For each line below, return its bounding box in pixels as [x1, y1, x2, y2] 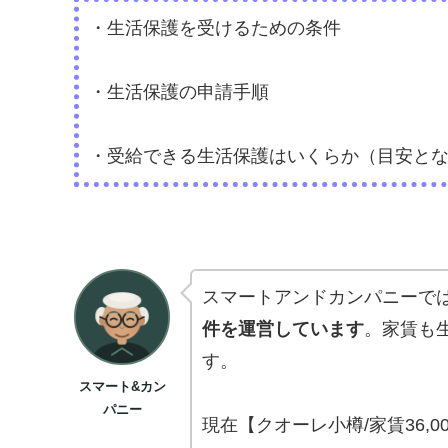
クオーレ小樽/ [256, 415, 369, 436]
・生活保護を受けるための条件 [89, 17, 341, 38]
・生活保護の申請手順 [89, 81, 269, 102]
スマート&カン [78, 379, 166, 395]
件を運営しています [202, 319, 364, 340]
